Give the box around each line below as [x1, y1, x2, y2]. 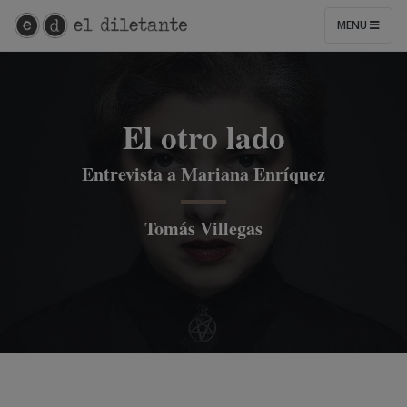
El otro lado [122, 114, 285, 160]
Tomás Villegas [144, 215, 263, 242]
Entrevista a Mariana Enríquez [82, 161, 325, 187]
